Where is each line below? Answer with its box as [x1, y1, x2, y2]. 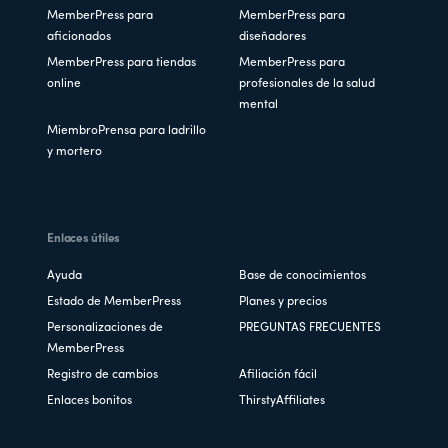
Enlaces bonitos [47, 395, 133, 408]
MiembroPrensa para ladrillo [47, 125, 207, 138]
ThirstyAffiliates [239, 395, 325, 408]
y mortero [47, 146, 103, 159]
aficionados [47, 31, 112, 44]
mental [239, 99, 278, 112]
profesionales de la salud [239, 78, 375, 91]
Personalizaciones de [47, 322, 164, 335]
